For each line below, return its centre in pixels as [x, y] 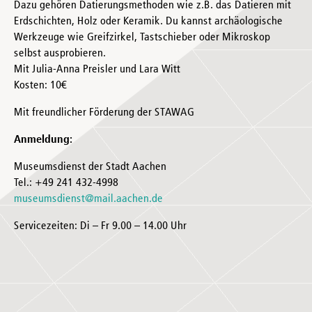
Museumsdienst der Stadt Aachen [90, 167]
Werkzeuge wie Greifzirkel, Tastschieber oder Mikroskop [142, 37]
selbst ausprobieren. [60, 53]
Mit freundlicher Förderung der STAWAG [104, 112]
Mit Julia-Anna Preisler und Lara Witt [97, 69]
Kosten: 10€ [40, 85]
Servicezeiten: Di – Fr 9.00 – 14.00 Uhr [100, 226]
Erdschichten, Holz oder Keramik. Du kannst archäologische [148, 21]
